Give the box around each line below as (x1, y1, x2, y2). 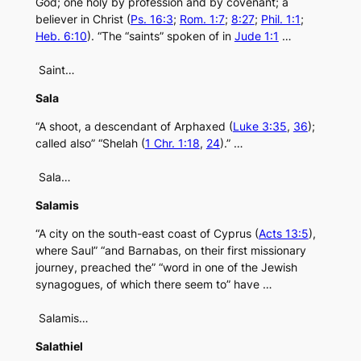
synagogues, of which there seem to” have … (35, 277, 272, 292)
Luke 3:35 (232, 119, 287, 134)
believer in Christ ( (35, 12, 131, 27)
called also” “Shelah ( (35, 136, 145, 151)
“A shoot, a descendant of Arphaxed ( (35, 119, 233, 134)
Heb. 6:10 (35, 29, 87, 44)
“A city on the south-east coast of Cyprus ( (35, 226, 259, 241)
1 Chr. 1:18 (144, 136, 200, 151)
